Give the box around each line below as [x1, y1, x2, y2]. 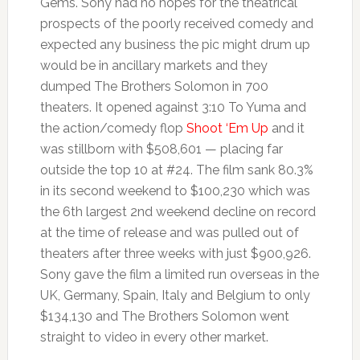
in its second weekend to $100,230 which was [39, 183, 310, 198]
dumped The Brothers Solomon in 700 [39, 79, 268, 94]
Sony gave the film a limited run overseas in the [39, 267, 319, 282]
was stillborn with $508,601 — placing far [39, 141, 283, 157]
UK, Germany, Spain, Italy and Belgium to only [39, 288, 310, 303]
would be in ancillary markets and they [39, 58, 268, 73]
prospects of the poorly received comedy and [39, 16, 313, 31]
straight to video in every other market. [39, 329, 268, 345]
